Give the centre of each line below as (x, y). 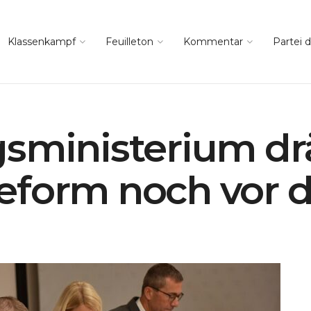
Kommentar (213, 42)
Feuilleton (129, 42)
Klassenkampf (42, 42)
